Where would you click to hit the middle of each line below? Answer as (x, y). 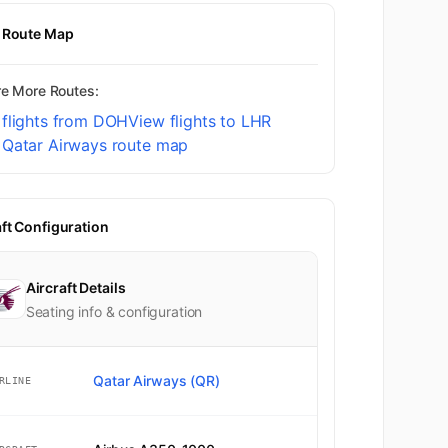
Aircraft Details (75, 287)
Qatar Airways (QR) (156, 380)
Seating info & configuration (114, 311)
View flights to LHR (200, 120)
